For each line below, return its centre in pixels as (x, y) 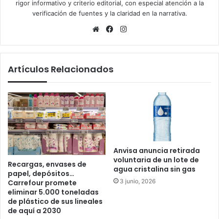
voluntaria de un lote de (156, 160)
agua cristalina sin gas (154, 169)
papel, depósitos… (41, 173)
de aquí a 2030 (34, 210)
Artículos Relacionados (61, 69)
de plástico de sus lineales (55, 201)
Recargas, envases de (47, 164)
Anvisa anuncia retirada (157, 151)
